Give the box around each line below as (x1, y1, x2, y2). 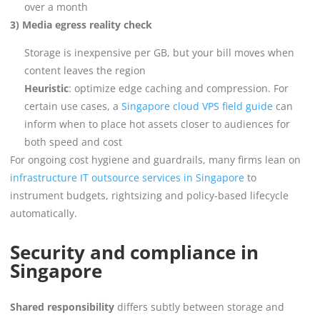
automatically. (10, 206, 77, 220)
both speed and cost (24, 134, 122, 149)
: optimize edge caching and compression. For (69, 81, 289, 95)
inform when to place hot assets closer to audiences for (24, 116, 290, 131)
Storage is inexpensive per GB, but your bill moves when (24, 45, 294, 59)
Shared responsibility (10, 299, 114, 314)
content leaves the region (24, 63, 146, 77)
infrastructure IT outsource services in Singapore (10, 170, 244, 184)
